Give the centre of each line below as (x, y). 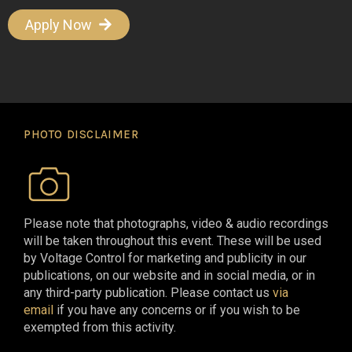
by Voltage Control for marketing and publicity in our (165, 258)
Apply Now (59, 24)
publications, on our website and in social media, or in (169, 275)
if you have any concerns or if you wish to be (177, 310)
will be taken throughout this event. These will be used (172, 240)
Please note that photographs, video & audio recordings (176, 223)
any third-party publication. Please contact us (148, 292)
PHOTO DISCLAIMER (81, 134)
